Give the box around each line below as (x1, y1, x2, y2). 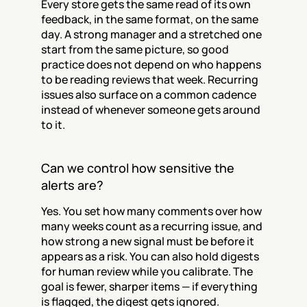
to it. (41, 117, 65, 132)
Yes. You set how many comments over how (41, 204, 262, 219)
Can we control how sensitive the (41, 160, 234, 176)
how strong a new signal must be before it (41, 234, 254, 249)
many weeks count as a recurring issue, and (41, 219, 262, 234)
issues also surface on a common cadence (41, 87, 256, 102)
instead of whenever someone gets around (41, 102, 260, 117)
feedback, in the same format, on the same (41, 12, 258, 27)
